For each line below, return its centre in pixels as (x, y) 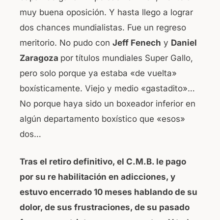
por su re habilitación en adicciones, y (97, 177)
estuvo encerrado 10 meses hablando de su (109, 192)
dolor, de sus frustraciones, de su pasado (105, 207)
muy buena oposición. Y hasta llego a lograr (106, 12)
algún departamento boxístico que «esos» (102, 119)
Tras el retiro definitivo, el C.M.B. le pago (103, 162)
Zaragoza (40, 58)
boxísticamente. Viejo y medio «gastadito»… (107, 88)
